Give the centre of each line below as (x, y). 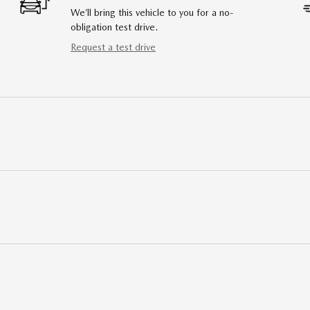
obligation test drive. (114, 27)
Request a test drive (113, 47)
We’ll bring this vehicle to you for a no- (152, 12)
